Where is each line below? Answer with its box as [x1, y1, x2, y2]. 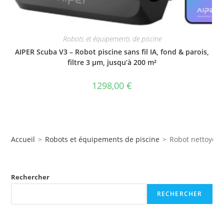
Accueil [11, 134, 35, 144]
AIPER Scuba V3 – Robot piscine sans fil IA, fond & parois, [15, 46, 209, 56]
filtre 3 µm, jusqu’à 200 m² [67, 57, 156, 67]
